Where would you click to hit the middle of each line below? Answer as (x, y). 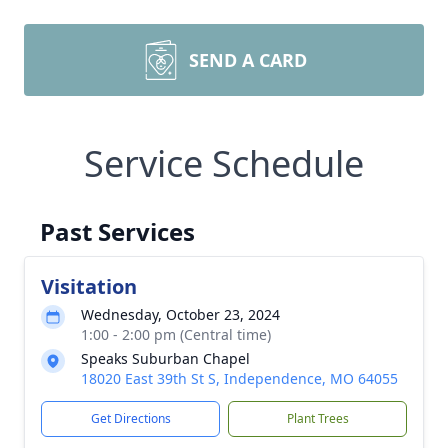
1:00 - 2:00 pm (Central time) (176, 334)
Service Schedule (224, 163)
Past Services (117, 231)
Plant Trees (317, 418)
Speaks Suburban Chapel (165, 358)
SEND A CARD (248, 60)
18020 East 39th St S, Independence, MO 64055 (239, 378)
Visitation (89, 286)
